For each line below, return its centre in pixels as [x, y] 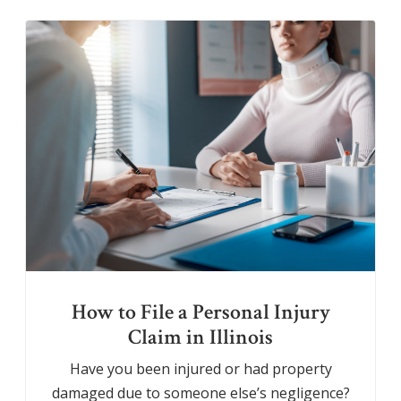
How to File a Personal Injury [200, 312]
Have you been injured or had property [200, 369]
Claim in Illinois [200, 337]
